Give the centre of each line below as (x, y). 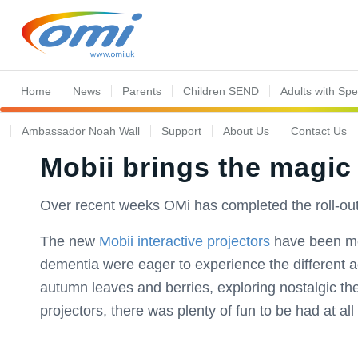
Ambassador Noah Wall (81, 131)
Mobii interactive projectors (185, 241)
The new (70, 241)
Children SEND (221, 91)
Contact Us (319, 131)
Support (182, 131)
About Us (247, 131)
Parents (142, 91)
